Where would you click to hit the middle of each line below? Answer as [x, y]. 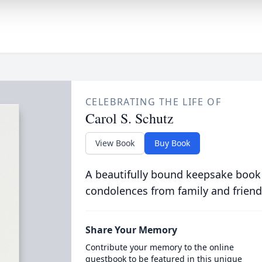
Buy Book [172, 143]
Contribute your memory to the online [159, 247]
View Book [115, 143]
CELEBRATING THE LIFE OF [153, 102]
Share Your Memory [131, 230]
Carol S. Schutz [129, 118]
